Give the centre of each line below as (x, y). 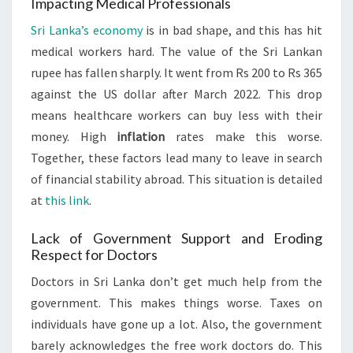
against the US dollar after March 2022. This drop (176, 94)
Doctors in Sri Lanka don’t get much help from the (176, 281)
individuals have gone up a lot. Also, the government (176, 324)
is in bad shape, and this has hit (232, 30)
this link (67, 200)
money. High (74, 136)
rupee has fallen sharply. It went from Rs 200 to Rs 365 (176, 72)
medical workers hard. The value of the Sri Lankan (176, 51)
